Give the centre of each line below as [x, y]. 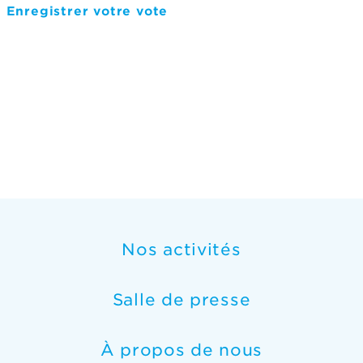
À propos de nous [181, 350]
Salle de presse [181, 300]
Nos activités [181, 250]
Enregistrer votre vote [87, 11]
